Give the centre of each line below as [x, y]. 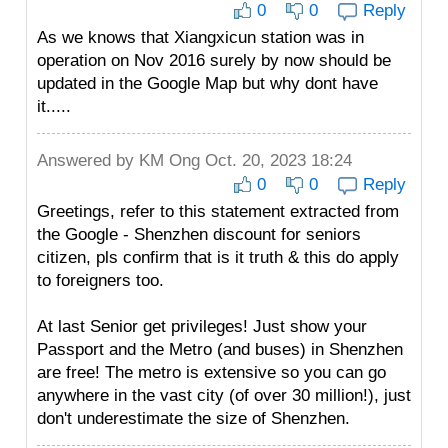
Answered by [88, 160]
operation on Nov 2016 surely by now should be [214, 60]
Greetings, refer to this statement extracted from [218, 211]
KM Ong [169, 160]
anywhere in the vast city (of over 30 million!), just [224, 395]
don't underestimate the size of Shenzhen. [193, 418]
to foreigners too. [100, 280]
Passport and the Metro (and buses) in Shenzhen [220, 349]
